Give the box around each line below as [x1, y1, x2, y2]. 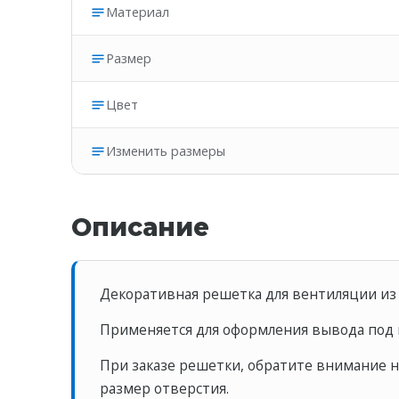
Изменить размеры [106, 142, 225, 159]
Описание [71, 212, 209, 242]
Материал [106, 4, 169, 20]
